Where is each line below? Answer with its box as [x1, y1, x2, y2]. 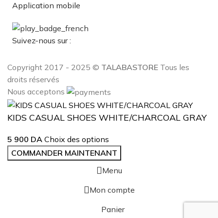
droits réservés [7, 74, 59, 84]
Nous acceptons [7, 86, 67, 96]
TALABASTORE [101, 62, 158, 72]
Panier [101, 204, 125, 214]
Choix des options [44, 134, 109, 144]
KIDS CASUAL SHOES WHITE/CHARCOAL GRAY [7, 111, 207, 123]
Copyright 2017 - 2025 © [7, 62, 101, 72]
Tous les [158, 62, 189, 72]
